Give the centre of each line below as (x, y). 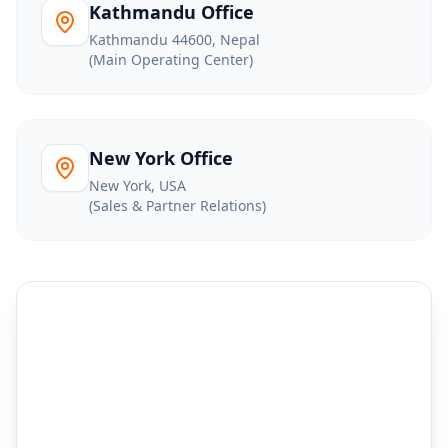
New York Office (161, 157)
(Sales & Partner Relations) (177, 205)
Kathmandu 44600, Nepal (174, 39)
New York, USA (137, 185)
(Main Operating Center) (171, 59)
